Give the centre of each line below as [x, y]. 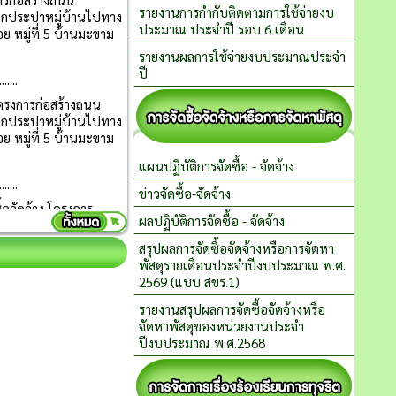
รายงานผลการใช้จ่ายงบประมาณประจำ [242, 56]
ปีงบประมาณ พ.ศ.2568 [202, 343]
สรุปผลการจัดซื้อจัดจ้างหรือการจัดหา [236, 248]
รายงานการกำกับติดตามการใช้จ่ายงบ [236, 12]
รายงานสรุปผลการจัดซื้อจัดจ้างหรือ [232, 309]
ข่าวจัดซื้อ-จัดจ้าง [185, 193]
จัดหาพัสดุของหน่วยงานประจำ [221, 326]
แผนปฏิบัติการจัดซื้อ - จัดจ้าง [217, 166]
